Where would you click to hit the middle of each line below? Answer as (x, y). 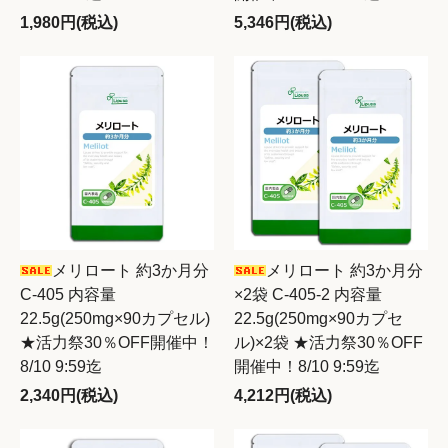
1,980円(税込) (69, 22)
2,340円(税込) (69, 395)
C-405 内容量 (68, 294)
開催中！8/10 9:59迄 (307, 366)
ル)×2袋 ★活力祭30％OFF (328, 342)
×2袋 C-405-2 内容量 (308, 294)
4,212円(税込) (283, 395)
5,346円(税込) (283, 22)
